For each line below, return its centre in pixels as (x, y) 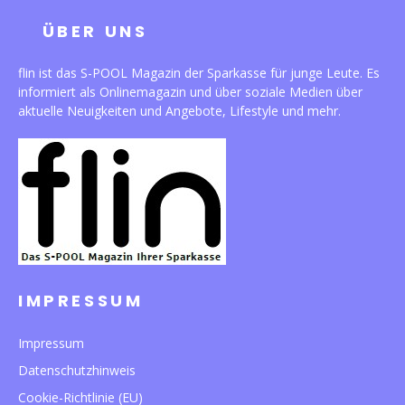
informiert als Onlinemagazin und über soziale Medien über (190, 92)
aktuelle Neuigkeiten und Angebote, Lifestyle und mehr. (179, 111)
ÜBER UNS (95, 31)
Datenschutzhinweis (77, 370)
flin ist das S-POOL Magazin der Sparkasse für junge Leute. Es (199, 73)
